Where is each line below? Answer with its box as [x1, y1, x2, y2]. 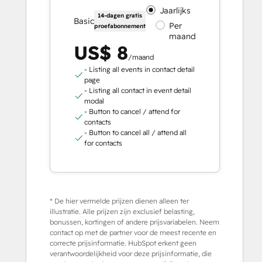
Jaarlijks [160, 5, 191, 16]
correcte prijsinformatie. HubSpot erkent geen [50, 238, 196, 247]
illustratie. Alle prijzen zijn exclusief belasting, [50, 206, 195, 216]
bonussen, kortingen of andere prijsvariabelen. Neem [50, 217, 219, 226]
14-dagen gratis [98, 12, 142, 20]
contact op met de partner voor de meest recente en [50, 227, 216, 237]
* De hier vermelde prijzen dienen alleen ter [50, 196, 189, 205]
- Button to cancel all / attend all [84, 127, 187, 137]
